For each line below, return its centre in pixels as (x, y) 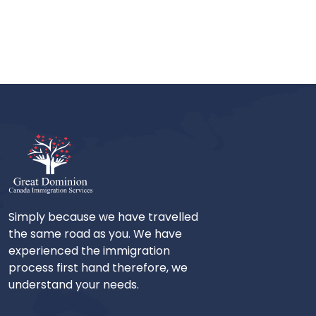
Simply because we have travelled (103, 217)
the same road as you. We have (95, 234)
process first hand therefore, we (98, 268)
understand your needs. (74, 285)
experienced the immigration (89, 251)
